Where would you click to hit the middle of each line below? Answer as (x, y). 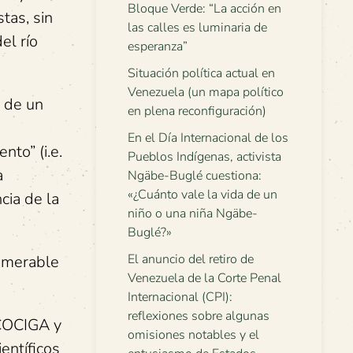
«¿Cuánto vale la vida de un (203, 195)
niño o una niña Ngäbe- (193, 214)
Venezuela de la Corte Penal (204, 278)
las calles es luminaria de (197, 28)
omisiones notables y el (193, 335)
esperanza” (158, 46)
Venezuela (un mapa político (206, 92)
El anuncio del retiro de (191, 259)
